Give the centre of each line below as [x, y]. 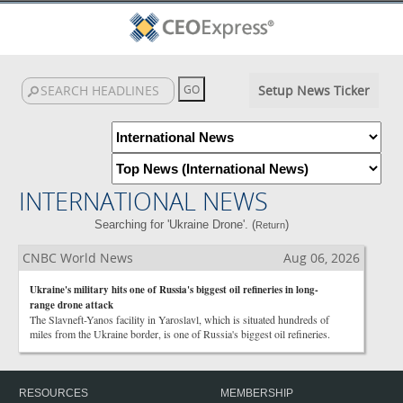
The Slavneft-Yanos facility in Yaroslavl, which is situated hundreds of [179, 319]
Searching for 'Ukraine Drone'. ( [175, 224]
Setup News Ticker [313, 90]
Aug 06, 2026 [322, 258]
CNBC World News [78, 258]
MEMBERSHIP [257, 393]
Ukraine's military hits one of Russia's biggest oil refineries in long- [174, 290]
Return [270, 225]
